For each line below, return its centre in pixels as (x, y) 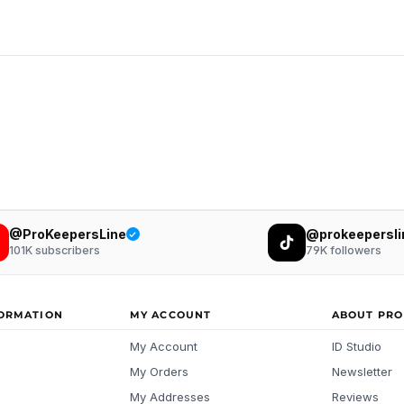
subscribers (66, 251)
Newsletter (362, 372)
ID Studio (357, 346)
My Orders (159, 372)
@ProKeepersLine (67, 234)
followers (354, 251)
